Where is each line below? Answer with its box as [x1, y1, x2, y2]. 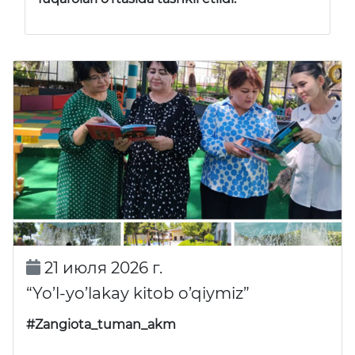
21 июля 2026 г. [40, 258, 162, 277]
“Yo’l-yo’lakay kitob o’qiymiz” [26, 283, 250, 303]
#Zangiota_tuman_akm [26, 316, 176, 332]
